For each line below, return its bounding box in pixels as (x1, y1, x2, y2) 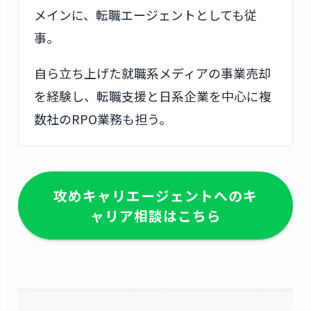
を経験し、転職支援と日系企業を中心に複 (34, 86, 272, 105)
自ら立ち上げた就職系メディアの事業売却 (34, 63, 271, 82)
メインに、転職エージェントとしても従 (34, 6, 258, 24)
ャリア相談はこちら (90, 205, 221, 226)
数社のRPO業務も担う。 (34, 109, 172, 128)
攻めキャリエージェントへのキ (53, 185, 258, 205)
